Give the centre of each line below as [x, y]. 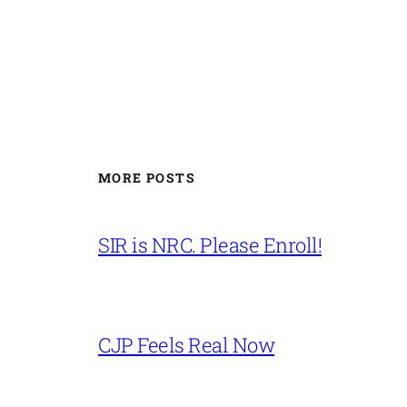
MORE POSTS [147, 177]
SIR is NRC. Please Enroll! [210, 245]
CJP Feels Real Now [186, 345]
